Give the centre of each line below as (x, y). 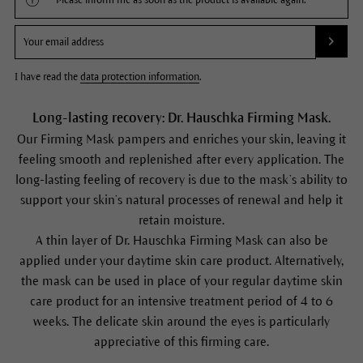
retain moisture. (181, 220)
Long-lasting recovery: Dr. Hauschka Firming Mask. (181, 119)
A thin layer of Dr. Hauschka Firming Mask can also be (181, 241)
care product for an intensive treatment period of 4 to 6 (181, 301)
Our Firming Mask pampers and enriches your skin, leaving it (181, 139)
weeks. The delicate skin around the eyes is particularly (181, 322)
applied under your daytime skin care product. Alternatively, (181, 261)
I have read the (47, 77)
